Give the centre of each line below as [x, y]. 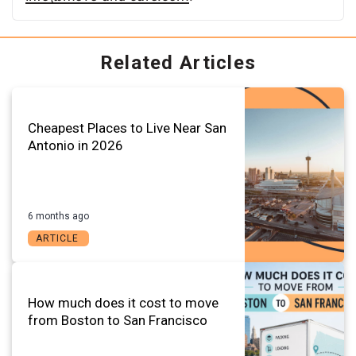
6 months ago [58, 216]
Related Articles [178, 62]
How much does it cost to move [123, 302]
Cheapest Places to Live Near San [127, 128]
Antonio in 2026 [75, 145]
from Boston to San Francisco [118, 320]
